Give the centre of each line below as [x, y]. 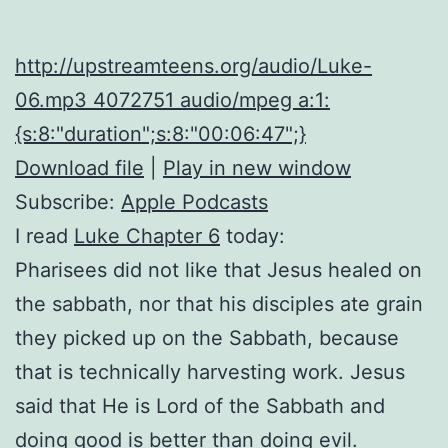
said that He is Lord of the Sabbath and [200, 405]
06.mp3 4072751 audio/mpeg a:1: [172, 99]
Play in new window [257, 167]
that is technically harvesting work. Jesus [210, 371]
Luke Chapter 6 [147, 235]
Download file [79, 167]
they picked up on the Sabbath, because [207, 337]
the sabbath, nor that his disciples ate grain [219, 303]
